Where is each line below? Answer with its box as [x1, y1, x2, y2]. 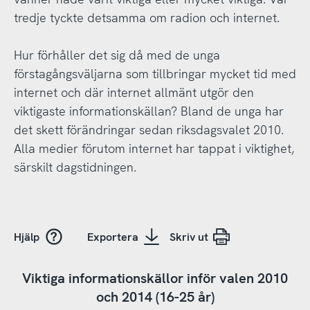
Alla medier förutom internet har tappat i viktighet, [13, 140, 294, 156]
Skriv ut [169, 229, 208, 244]
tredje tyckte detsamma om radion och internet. [13, 9, 280, 26]
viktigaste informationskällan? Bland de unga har [13, 102, 284, 119]
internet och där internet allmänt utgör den [13, 84, 254, 100]
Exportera [86, 229, 138, 244]
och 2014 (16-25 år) [95, 287, 215, 306]
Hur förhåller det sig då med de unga [13, 46, 220, 63]
